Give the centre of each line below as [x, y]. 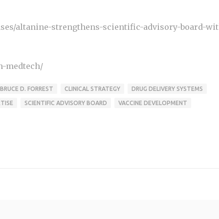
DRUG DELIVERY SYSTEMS [167, 88]
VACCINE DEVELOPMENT [153, 103]
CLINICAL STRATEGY [92, 88]
